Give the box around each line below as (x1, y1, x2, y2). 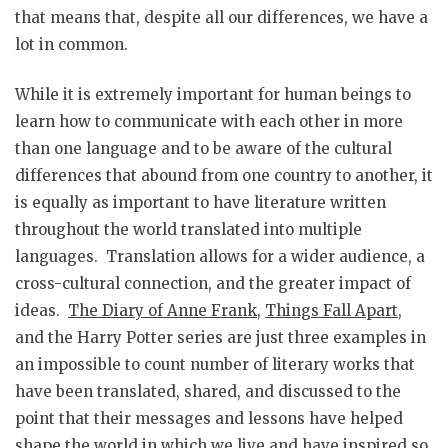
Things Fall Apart (265, 300, 398, 320)
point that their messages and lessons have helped (15, 408, 403, 428)
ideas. (15, 300, 68, 320)
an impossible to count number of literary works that (15, 354, 415, 374)
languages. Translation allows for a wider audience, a (15, 246, 425, 266)
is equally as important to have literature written (15, 192, 386, 212)
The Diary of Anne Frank (68, 300, 257, 320)
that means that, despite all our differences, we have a (15, 8, 428, 28)
